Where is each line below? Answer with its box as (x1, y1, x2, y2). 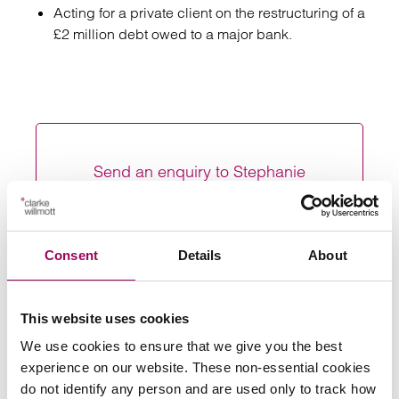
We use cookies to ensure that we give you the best (20, 338, 342, 354)
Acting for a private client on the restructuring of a (53, 4, 365, 21)
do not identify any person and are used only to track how (20, 381, 377, 396)
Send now (158, 210, 241, 232)
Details (177, 247, 222, 263)
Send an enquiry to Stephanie (94, 161, 305, 182)
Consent (45, 247, 98, 263)
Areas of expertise (50, 297, 189, 315)
